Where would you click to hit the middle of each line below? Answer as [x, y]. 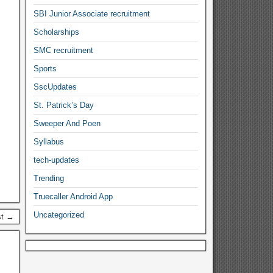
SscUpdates [55, 87]
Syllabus [49, 142]
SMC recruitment [64, 50]
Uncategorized [59, 215]
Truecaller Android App [73, 197]
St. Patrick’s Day [64, 105]
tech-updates [57, 160]
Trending [49, 178]
